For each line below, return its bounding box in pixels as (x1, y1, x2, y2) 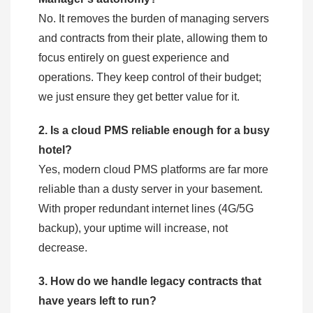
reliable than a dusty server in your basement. (38, 183, 263, 196)
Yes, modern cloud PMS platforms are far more (38, 163, 268, 176)
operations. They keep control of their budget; (38, 71, 261, 84)
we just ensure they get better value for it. (38, 91, 242, 103)
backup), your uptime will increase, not (38, 222, 228, 235)
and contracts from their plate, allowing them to (38, 32, 268, 45)
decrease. (38, 242, 90, 254)
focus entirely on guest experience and (38, 52, 229, 64)
